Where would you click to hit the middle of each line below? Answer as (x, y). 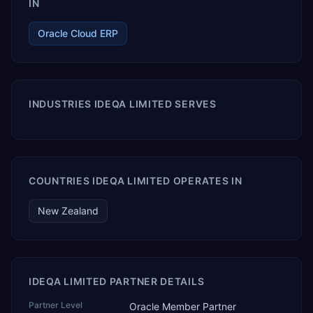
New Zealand (68, 211)
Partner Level (56, 305)
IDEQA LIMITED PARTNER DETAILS (117, 281)
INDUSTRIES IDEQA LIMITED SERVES (123, 104)
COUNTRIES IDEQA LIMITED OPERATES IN (136, 181)
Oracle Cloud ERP (78, 33)
